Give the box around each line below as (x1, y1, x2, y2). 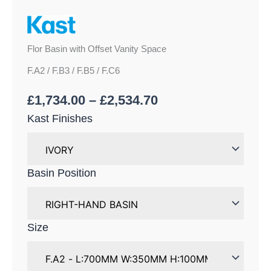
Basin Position (27, 166, 96, 179)
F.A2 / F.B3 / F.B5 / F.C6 (27, 65, 120, 76)
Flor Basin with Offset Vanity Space (27, 44, 166, 54)
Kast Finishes (27, 112, 93, 125)
